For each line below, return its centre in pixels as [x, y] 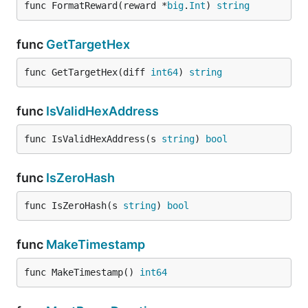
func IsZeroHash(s [74, 206]
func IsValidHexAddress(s [93, 139]
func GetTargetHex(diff [87, 72]
